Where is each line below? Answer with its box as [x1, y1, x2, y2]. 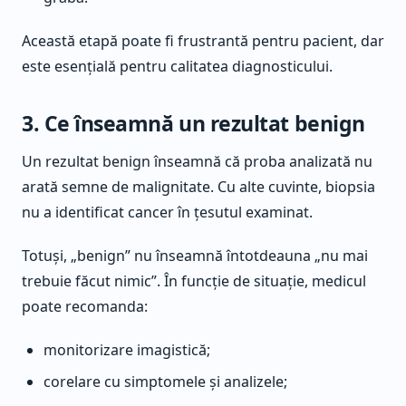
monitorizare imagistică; [43, 340, 210, 361]
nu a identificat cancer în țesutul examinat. [22, 202, 313, 223]
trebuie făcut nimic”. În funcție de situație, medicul [22, 271, 366, 292]
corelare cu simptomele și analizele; [43, 372, 287, 392]
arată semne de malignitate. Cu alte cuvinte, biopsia [22, 177, 375, 198]
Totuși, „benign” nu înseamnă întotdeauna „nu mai [22, 246, 368, 266]
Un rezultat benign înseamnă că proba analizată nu [22, 151, 372, 172]
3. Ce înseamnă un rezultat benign [22, 109, 365, 139]
